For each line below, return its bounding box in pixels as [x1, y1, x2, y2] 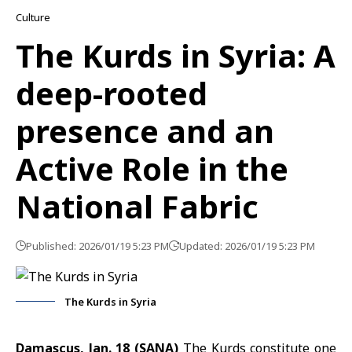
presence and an [16, 109, 274, 152]
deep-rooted [16, 71, 207, 115]
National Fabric [16, 185, 258, 228]
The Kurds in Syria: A [16, 34, 335, 77]
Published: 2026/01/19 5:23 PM [26, 239, 169, 253]
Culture [16, 10, 50, 24]
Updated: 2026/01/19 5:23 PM [179, 239, 315, 253]
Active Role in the [16, 147, 288, 190]
